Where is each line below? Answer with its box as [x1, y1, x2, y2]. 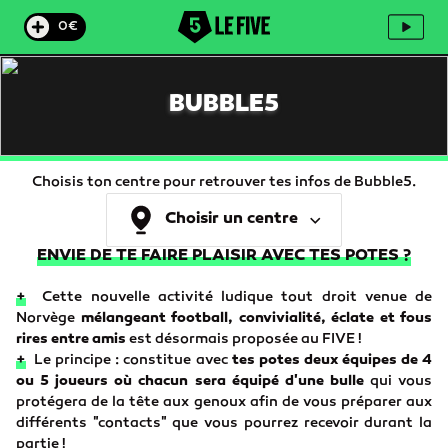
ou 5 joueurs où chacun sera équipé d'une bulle [16, 373, 364, 390]
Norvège [16, 310, 81, 327]
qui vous [363, 373, 433, 390]
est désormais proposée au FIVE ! [126, 331, 365, 348]
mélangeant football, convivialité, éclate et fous [80, 310, 432, 327]
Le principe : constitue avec [26, 352, 232, 369]
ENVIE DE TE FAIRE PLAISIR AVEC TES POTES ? [37, 247, 411, 266]
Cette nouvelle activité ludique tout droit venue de [26, 289, 432, 306]
